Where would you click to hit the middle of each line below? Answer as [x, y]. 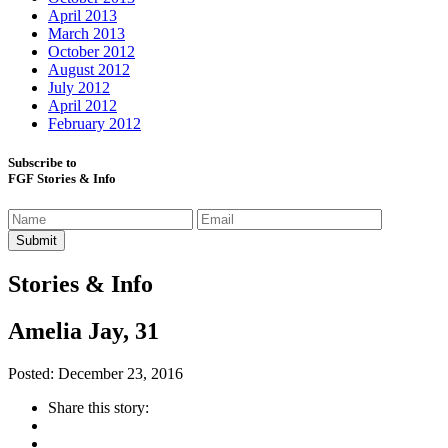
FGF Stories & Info [62, 178]
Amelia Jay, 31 [83, 330]
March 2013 [86, 33]
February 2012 [94, 123]
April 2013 [82, 15]
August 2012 [89, 69]
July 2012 [79, 87]
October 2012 [91, 51]
